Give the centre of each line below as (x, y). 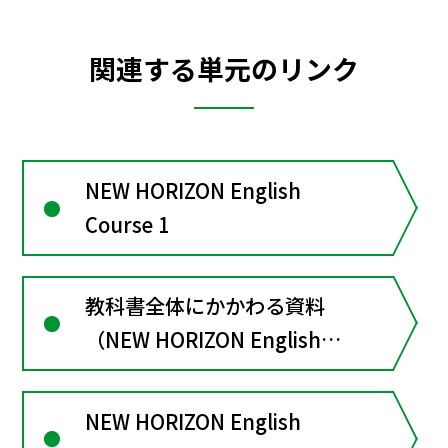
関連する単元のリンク (224, 68)
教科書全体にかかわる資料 (205, 306)
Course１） (139, 374)
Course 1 (127, 225)
